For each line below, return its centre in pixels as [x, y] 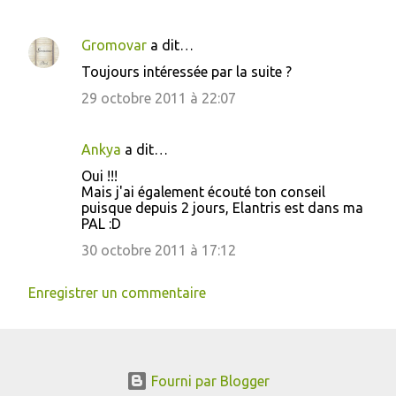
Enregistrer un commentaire [117, 293]
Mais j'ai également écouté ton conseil [203, 192]
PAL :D [101, 224]
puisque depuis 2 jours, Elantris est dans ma [222, 208]
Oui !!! [99, 176]
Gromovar [114, 45]
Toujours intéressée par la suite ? [187, 72]
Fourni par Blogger [209, 381]
